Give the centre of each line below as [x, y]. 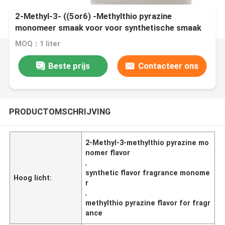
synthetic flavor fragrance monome [148, 173]
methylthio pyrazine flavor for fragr [148, 203]
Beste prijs [69, 66]
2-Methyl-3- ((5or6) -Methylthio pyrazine [94, 16]
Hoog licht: [33, 178]
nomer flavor [108, 152]
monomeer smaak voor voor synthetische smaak [108, 28]
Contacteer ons [168, 66]
